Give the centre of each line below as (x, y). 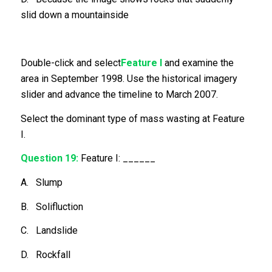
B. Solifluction (52, 206)
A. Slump (41, 182)
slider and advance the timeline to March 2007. (119, 95)
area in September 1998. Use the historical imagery (129, 79)
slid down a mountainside (74, 15)
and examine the (198, 63)
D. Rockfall (45, 254)
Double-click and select (70, 63)
